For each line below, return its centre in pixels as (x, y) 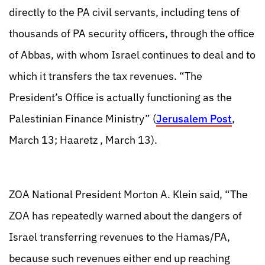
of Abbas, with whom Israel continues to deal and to (132, 55)
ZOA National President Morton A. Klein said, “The (128, 194)
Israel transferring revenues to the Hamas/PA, (119, 237)
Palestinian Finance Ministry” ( (83, 119)
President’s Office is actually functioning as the (120, 97)
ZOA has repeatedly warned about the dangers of (125, 216)
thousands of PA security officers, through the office (132, 33)
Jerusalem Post (194, 119)
